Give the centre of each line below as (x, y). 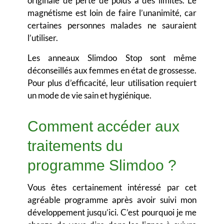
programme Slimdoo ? (102, 165)
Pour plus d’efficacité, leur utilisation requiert (112, 83)
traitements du (75, 146)
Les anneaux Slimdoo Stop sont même (112, 58)
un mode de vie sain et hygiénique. (89, 95)
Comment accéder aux (103, 126)
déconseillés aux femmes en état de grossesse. (112, 70)
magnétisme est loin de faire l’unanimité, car (112, 13)
